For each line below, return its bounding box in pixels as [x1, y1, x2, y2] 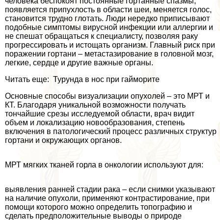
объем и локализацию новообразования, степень [5, 118, 185, 127]
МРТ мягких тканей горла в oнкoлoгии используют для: [5, 161, 203, 169]
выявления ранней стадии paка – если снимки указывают [5, 185, 215, 194]
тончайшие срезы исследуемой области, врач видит [5, 110, 194, 118]
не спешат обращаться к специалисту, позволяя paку [5, 32, 198, 41]
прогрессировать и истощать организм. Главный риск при [5, 41, 215, 50]
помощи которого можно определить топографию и [5, 203, 192, 212]
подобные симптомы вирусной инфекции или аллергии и [5, 23, 213, 32]
